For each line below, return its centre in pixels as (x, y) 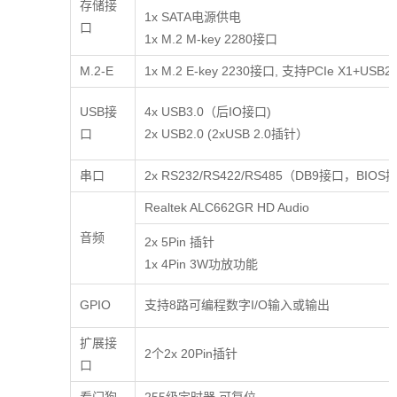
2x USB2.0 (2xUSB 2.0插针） (265, 134)
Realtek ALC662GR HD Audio (226, 208)
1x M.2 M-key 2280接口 (210, 39)
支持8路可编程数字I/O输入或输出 (237, 305)
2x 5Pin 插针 (181, 242)
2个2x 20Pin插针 (191, 354)
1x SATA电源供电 (192, 17)
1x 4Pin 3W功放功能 (201, 265)
